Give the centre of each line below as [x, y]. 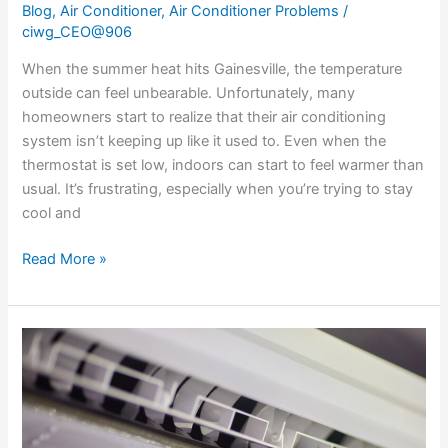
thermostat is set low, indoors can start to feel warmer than [223, 165]
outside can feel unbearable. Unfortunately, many [189, 93]
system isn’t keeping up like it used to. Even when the [204, 141]
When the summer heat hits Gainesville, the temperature [212, 69]
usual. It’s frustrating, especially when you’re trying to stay [218, 189]
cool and [52, 213]
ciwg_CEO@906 [77, 31]
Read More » [65, 259]
